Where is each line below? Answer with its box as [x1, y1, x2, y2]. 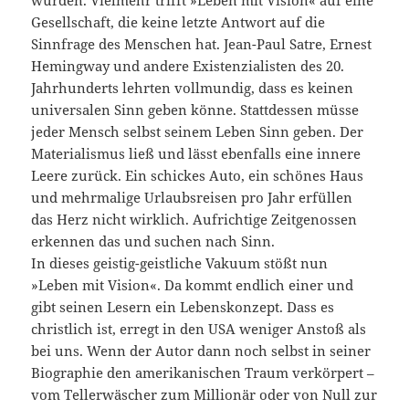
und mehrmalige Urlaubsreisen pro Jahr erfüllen [31, 188, 353, 207]
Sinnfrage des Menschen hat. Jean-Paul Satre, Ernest [31, 35, 372, 54]
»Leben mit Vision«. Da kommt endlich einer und [31, 276, 354, 295]
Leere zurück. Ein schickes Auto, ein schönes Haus [31, 166, 364, 185]
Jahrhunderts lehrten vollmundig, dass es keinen [31, 79, 354, 98]
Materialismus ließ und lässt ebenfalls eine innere [31, 144, 362, 163]
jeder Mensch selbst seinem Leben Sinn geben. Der [31, 122, 364, 142]
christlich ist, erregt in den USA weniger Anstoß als [31, 320, 367, 339]
